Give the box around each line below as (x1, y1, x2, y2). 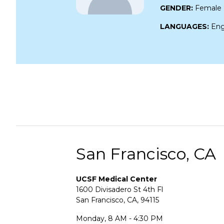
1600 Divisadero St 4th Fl (76, 184, 163, 194)
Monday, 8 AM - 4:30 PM (76, 213, 163, 223)
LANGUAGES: (160, 21, 211, 31)
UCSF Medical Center (76, 174, 157, 183)
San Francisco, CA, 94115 (76, 195, 159, 204)
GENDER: (160, 3, 195, 12)
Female (195, 3, 221, 12)
